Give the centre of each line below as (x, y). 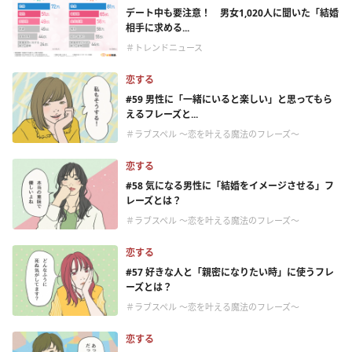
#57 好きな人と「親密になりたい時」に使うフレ (230, 272)
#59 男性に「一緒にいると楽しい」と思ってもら (229, 99)
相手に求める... (158, 28)
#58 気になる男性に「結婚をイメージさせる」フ (230, 186)
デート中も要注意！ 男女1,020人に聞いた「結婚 (232, 13)
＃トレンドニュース (164, 48)
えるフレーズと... (162, 114)
